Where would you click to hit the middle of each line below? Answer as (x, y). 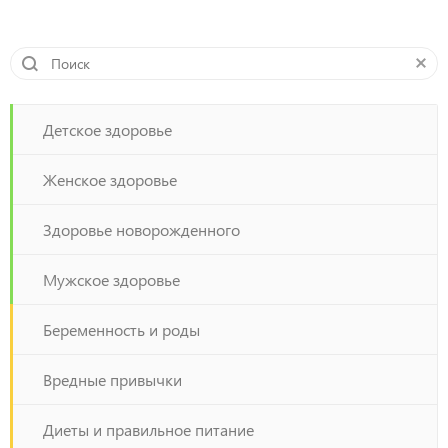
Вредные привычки (112, 379)
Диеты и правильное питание (148, 429)
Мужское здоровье (111, 279)
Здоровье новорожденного (141, 229)
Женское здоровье (110, 179)
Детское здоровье (107, 129)
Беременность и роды (121, 329)
